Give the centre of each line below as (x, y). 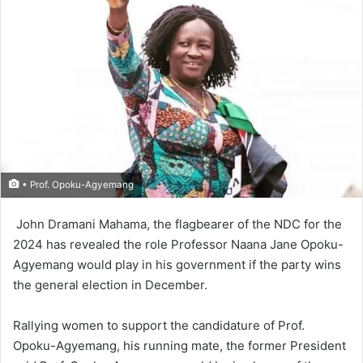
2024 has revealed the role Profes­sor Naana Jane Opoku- (178, 245)
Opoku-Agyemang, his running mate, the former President (179, 346)
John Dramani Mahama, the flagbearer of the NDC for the (177, 224)
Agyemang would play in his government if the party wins (177, 265)
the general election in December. (110, 285)
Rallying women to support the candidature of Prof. (159, 326)
